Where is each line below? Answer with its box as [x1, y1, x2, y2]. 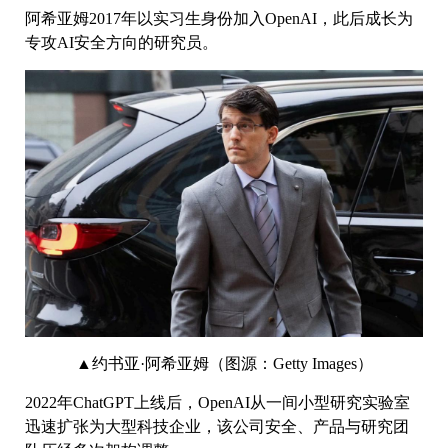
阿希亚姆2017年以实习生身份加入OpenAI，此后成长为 [25, 9, 413, 27]
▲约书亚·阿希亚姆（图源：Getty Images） [75, 354, 373, 372]
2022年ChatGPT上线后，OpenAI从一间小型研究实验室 [25, 393, 410, 411]
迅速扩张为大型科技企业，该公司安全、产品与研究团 [25, 417, 409, 435]
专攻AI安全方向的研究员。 [25, 33, 222, 51]
